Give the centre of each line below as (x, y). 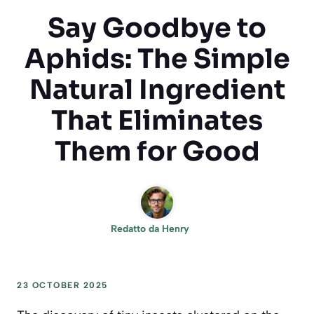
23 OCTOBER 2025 (62, 285)
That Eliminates (157, 120)
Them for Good (157, 151)
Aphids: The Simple (157, 59)
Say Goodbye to (157, 28)
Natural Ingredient (157, 89)
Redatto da (136, 228)
